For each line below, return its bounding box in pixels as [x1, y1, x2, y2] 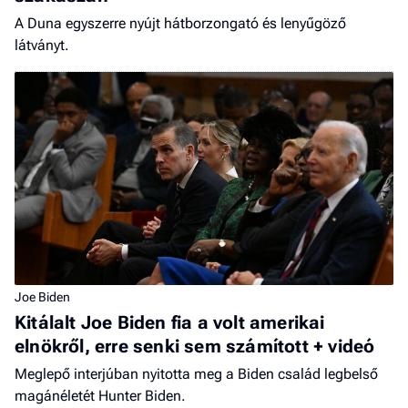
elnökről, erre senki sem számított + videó [15, 334, 375, 357]
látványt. [15, 36, 69, 54]
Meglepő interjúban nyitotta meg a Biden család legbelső [15, 364, 378, 382]
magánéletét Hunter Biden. [15, 386, 186, 404]
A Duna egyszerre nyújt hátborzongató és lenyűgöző [15, 14, 346, 32]
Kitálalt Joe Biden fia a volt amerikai [15, 311, 325, 333]
